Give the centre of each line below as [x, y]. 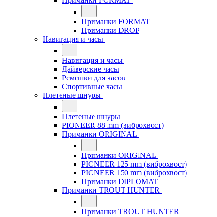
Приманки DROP [110, 30]
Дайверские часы [91, 69]
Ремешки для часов [94, 78]
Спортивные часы [92, 86]
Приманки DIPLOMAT [120, 181]
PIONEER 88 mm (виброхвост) [113, 125]
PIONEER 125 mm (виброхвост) [134, 164]
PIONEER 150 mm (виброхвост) [134, 173]
